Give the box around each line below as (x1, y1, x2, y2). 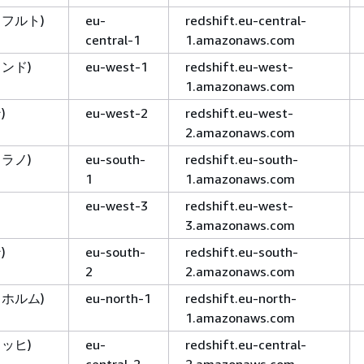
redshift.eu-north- (185, 289, 297, 306)
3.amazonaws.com (185, 216, 295, 233)
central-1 (85, 31, 141, 48)
